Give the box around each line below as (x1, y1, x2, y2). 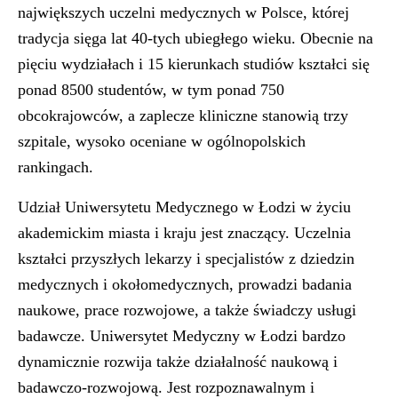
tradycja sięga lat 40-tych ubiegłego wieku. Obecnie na (18, 29, 373, 47)
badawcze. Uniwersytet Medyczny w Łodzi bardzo (18, 327, 346, 345)
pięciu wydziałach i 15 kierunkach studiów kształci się (18, 55, 370, 73)
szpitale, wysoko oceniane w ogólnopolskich (18, 132, 306, 150)
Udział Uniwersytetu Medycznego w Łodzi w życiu (18, 198, 351, 216)
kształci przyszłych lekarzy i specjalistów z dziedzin (18, 250, 354, 267)
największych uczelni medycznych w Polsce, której (18, 4, 349, 21)
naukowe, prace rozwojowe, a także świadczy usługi (18, 301, 356, 319)
